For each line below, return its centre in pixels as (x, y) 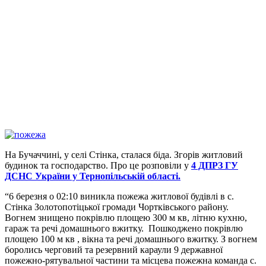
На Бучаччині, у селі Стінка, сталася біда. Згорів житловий (124, 155)
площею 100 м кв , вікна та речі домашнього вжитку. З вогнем (131, 239)
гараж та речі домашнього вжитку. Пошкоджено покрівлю (124, 229)
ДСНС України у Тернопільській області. (93, 176)
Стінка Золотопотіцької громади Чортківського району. (117, 207)
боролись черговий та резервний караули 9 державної (114, 250)
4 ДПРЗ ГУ (215, 166)
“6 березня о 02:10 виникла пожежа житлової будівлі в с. (119, 197)
